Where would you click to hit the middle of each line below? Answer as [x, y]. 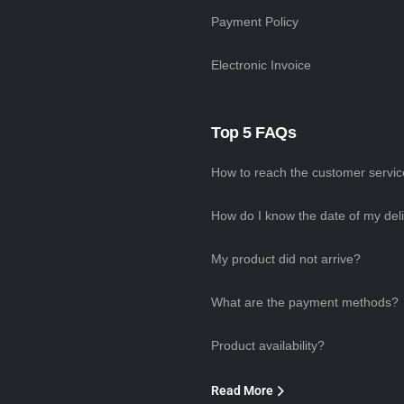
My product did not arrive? [286, 259]
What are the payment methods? [305, 303]
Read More [242, 391]
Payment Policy [255, 22]
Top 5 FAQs [254, 133]
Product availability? [268, 346]
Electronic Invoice [261, 65]
